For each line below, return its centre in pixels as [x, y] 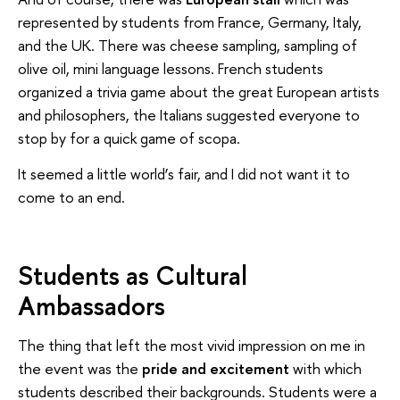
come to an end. [71, 196]
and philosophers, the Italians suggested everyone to [189, 115]
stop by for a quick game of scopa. [129, 138]
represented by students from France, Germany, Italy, [190, 22]
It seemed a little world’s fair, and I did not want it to [184, 173]
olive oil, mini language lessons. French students [171, 69]
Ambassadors [92, 305]
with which [327, 369]
